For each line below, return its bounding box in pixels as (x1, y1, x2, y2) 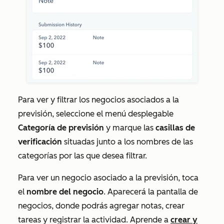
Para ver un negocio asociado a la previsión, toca (18, 172, 198, 182)
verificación (18, 136, 62, 146)
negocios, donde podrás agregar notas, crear (18, 200, 184, 210)
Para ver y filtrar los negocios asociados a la (18, 94, 179, 104)
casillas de (155, 122, 195, 132)
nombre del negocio (26, 186, 103, 196)
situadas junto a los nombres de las (62, 136, 193, 146)
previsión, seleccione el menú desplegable (18, 108, 173, 118)
